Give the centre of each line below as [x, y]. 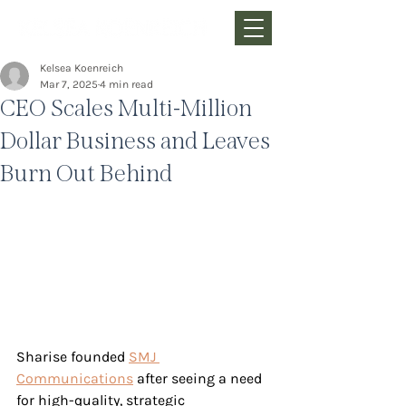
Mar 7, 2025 [69, 84]
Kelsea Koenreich [82, 68]
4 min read [126, 84]
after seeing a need [199, 379]
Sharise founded [72, 357]
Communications [75, 379]
